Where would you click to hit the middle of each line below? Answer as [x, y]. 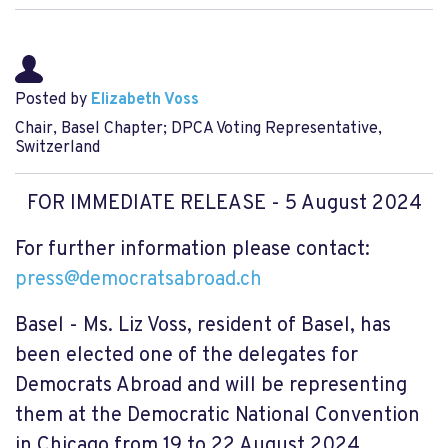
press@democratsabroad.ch [138, 280]
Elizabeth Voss [145, 100]
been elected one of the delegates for [186, 356]
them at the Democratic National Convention [217, 416]
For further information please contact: [192, 250]
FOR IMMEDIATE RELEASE [146, 204]
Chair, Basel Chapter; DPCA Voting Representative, [198, 129]
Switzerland [57, 148]
